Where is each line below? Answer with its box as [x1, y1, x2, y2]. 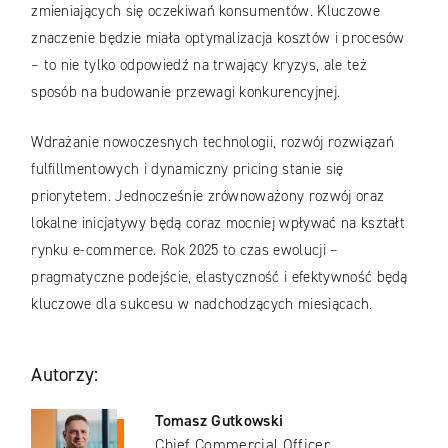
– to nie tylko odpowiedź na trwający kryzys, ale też [31, 55, 367, 76]
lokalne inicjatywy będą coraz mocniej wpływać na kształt [31, 212, 406, 233]
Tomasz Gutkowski [155, 410, 284, 432]
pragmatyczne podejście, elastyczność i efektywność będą [31, 266, 408, 287]
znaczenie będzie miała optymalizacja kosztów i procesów [31, 28, 405, 49]
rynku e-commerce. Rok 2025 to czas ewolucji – [31, 239, 339, 260]
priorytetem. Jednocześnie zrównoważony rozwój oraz [31, 185, 385, 206]
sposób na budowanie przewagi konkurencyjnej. [31, 82, 349, 103]
